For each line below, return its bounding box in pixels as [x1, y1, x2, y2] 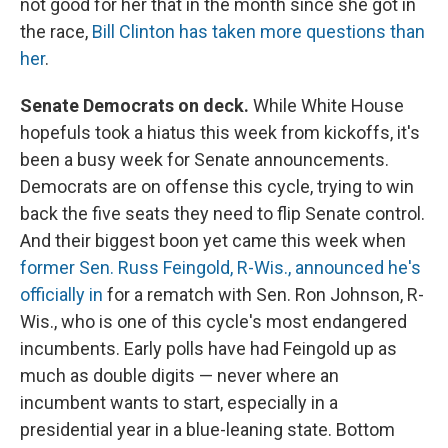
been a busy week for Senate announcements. [20, 149, 389, 171]
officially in [20, 284, 103, 306]
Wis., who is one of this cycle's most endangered [20, 311, 407, 333]
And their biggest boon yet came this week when [20, 230, 406, 252]
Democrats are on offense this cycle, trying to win [20, 176, 414, 198]
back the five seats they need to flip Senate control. [20, 203, 425, 225]
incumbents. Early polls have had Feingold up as [20, 338, 397, 360]
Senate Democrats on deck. [20, 95, 253, 117]
